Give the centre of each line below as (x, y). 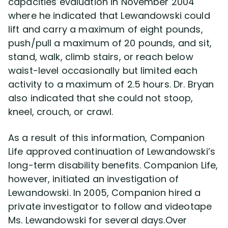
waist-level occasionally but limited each (103, 70)
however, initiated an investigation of (94, 179)
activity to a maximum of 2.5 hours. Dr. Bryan (111, 84)
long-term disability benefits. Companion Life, (113, 165)
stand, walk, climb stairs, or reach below (101, 57)
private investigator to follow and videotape (110, 206)
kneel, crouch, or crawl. (61, 112)
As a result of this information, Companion (106, 138)
